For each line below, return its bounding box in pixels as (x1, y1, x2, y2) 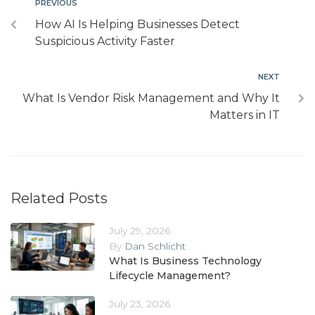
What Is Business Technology (109, 255, 262, 268)
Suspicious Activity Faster (35, 34, 175, 49)
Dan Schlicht (124, 240, 186, 253)
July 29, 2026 (109, 224, 170, 238)
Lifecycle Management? (109, 269, 231, 283)
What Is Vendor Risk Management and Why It (22, 91, 280, 105)
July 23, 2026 (109, 297, 170, 311)
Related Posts (11, 190, 108, 207)
